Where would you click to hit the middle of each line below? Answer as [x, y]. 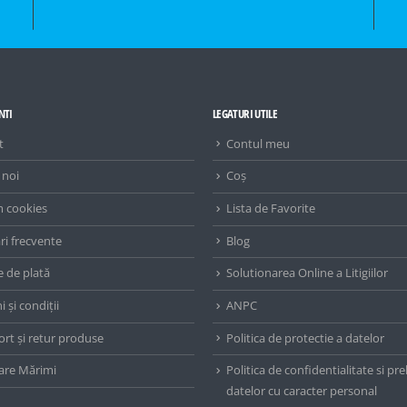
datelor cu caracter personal [302, 391]
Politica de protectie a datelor [305, 338]
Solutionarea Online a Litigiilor [307, 273]
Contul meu [258, 144]
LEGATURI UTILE [245, 114]
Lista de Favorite [271, 209]
